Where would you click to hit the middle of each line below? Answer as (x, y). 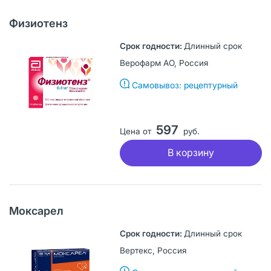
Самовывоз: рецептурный (184, 85)
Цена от (135, 131)
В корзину (191, 153)
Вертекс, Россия (153, 250)
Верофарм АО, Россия (164, 63)
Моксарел (36, 211)
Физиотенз (38, 23)
